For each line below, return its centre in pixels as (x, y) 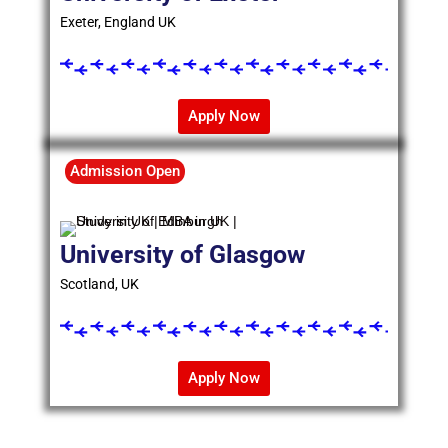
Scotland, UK (99, 284)
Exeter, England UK (118, 22)
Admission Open (125, 171)
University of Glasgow (182, 255)
